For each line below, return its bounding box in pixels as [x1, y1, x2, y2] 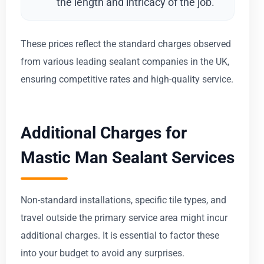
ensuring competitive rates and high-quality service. [21, 73, 233, 85]
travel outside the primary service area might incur [21, 212, 227, 223]
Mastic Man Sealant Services [21, 147, 235, 167]
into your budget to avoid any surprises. [21, 247, 184, 259]
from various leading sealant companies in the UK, [21, 55, 229, 67]
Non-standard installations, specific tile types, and [21, 194, 226, 206]
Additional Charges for [21, 123, 187, 143]
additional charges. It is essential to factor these [21, 229, 219, 241]
